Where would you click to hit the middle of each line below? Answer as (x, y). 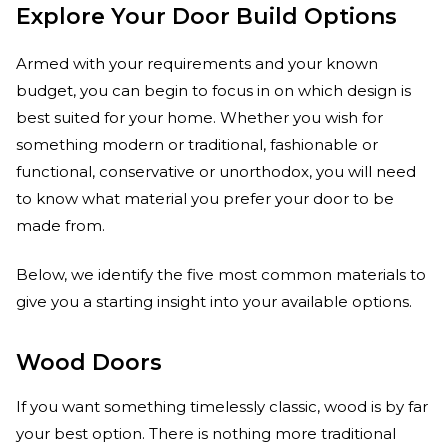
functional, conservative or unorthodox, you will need (216, 172)
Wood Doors (89, 363)
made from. (60, 226)
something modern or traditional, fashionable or (197, 145)
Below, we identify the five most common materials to (221, 275)
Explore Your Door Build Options (206, 17)
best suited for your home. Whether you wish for (199, 118)
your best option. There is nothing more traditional (206, 434)
